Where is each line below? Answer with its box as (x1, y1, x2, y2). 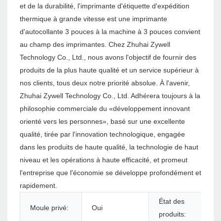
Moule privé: (30, 204, 69, 212)
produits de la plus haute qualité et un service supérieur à (20, 66, 199, 74)
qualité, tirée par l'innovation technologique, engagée (20, 130, 185, 139)
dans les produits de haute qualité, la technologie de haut (20, 143, 198, 151)
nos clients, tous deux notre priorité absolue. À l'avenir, (20, 79, 190, 87)
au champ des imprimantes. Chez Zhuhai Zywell (20, 40, 170, 49)
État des (159, 197, 184, 206)
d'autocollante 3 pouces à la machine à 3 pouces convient (20, 28, 200, 36)
